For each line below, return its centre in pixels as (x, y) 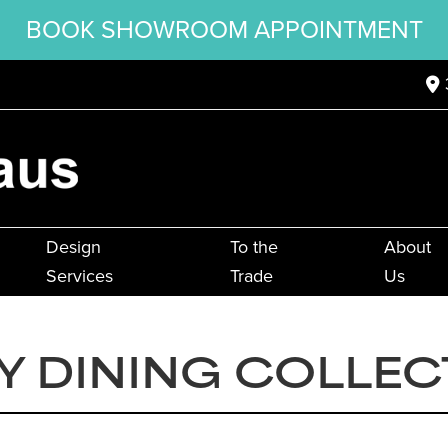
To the (253, 247)
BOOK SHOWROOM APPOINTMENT (224, 29)
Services (79, 276)
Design (73, 247)
